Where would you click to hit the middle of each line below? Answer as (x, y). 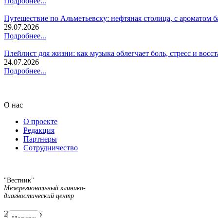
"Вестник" (19, 180)
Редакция (39, 130)
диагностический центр (39, 196)
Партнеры (40, 139)
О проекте (40, 121)
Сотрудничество (51, 147)
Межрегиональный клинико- (45, 188)
